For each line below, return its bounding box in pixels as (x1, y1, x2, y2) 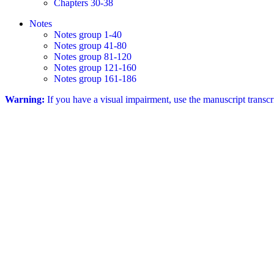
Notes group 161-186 (54, 73, 136, 84)
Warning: (5, 94, 45, 105)
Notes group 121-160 (54, 62, 136, 73)
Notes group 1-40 (54, 29, 122, 40)
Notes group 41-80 (54, 40, 127, 51)
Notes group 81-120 (54, 51, 131, 62)
